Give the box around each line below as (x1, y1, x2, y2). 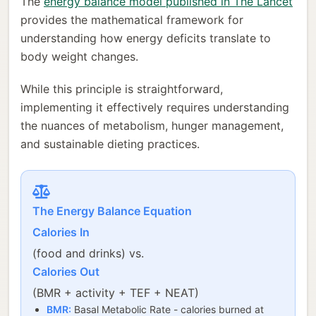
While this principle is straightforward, (20, 82, 223, 97)
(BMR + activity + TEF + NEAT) (32, 285, 199, 300)
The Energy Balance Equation (32, 203, 192, 218)
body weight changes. (20, 49, 138, 64)
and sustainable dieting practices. (20, 137, 200, 152)
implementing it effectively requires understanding (20, 100, 289, 115)
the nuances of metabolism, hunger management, (20, 119, 284, 133)
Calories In (32, 224, 90, 239)
